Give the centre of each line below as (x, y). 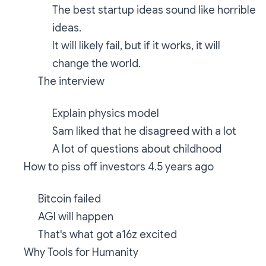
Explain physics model (106, 113)
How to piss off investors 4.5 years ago (119, 167)
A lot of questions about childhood (137, 149)
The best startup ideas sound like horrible (154, 10)
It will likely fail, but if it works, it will (136, 46)
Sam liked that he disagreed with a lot (144, 131)
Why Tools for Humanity (81, 252)
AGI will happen (76, 217)
